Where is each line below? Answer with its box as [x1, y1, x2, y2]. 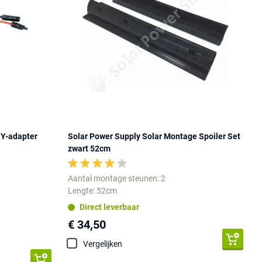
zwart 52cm [68, 143, 111, 153]
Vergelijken [83, 239, 123, 249]
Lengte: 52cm [68, 185, 118, 195]
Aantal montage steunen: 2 [68, 173, 166, 183]
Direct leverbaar [80, 202, 140, 212]
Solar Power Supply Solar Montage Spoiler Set [68, 131, 241, 141]
